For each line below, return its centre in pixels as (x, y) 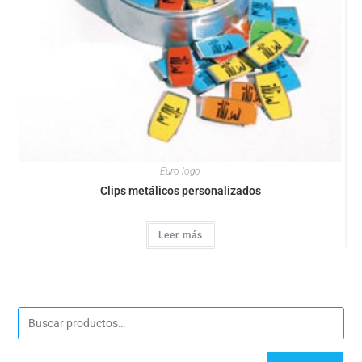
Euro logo (180, 171)
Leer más (180, 235)
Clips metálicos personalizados (180, 190)
